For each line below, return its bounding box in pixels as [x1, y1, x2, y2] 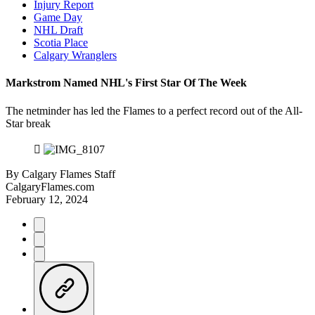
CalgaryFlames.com [6, 180, 94, 193]
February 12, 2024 [6, 193, 88, 205]
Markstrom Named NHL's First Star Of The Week [6, 77, 247, 89]
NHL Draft [34, 24, 83, 36]
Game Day [34, 11, 82, 23]
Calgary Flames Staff [22, 167, 115, 180]
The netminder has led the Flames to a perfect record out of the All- [6, 104, 302, 117]
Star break [6, 117, 51, 129]
